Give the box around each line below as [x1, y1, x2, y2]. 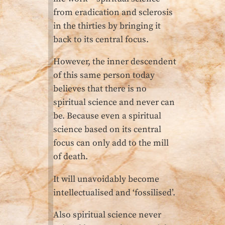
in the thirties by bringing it [53, 20, 161, 32]
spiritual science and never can [53, 97, 175, 108]
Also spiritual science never [53, 209, 161, 220]
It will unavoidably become [53, 173, 159, 185]
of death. [53, 151, 88, 163]
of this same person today [53, 70, 155, 81]
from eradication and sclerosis [53, 7, 173, 18]
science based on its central [53, 124, 161, 136]
